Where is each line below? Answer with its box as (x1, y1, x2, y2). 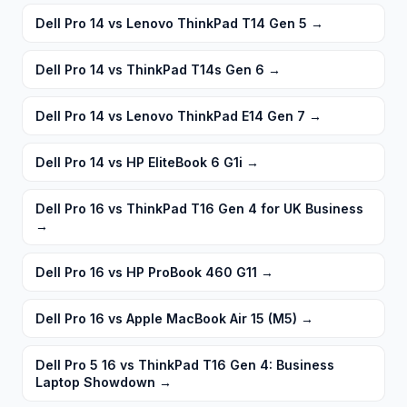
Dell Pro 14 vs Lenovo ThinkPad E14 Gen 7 (35, 108, 305, 124)
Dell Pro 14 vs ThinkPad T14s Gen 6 (35, 62, 264, 78)
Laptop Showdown (35, 374, 155, 391)
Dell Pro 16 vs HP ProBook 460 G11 (35, 264, 257, 281)
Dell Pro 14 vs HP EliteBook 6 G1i (35, 154, 243, 171)
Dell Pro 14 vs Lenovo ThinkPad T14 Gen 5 (35, 15, 307, 32)
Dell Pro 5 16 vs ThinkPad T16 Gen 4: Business (35, 357, 334, 373)
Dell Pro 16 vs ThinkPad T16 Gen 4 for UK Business (35, 201, 363, 217)
